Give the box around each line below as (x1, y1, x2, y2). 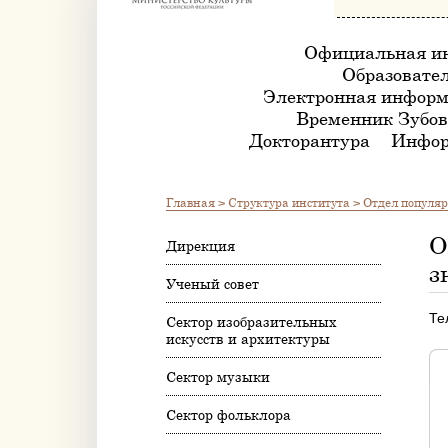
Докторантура (248, 129, 370, 151)
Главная (166, 194, 215, 210)
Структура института (228, 194, 350, 210)
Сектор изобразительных (166, 313, 337, 330)
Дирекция (166, 237, 235, 254)
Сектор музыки (166, 368, 270, 385)
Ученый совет (166, 275, 259, 292)
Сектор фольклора (166, 406, 291, 423)
